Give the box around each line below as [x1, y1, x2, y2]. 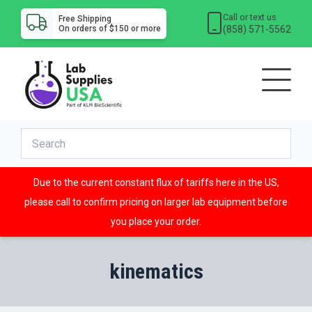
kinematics [109, 259, 203, 284]
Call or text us [223, 11, 277, 22]
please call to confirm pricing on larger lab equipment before [24, 196, 288, 208]
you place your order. [111, 216, 201, 228]
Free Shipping [58, 14, 111, 24]
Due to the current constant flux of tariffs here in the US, [33, 177, 279, 189]
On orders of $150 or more [58, 24, 161, 33]
